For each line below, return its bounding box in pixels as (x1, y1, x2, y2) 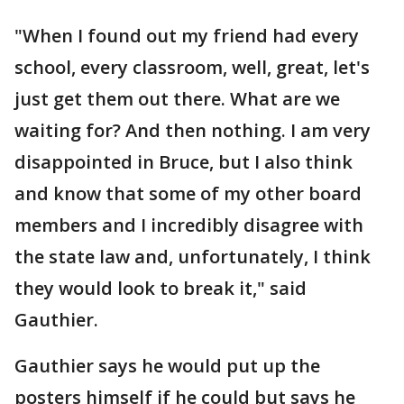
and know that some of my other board (14, 181, 362, 206)
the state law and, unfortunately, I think (14, 244, 371, 269)
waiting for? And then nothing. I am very (14, 118, 371, 142)
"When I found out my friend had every (14, 23, 359, 48)
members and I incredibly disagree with (14, 213, 363, 237)
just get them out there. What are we (14, 87, 340, 111)
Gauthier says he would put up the (14, 353, 320, 378)
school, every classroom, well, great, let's (14, 55, 370, 79)
